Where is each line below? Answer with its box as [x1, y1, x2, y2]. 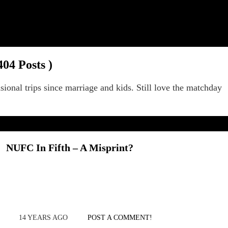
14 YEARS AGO [18, 214, 68, 221]
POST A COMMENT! [87, 214, 152, 221]
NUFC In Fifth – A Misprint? [6, 142, 133, 153]
